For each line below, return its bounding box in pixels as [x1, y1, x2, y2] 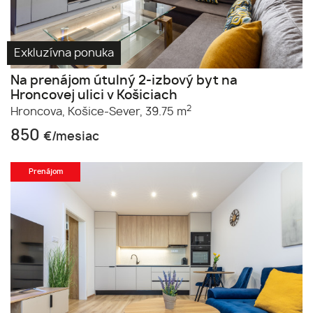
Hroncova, [10, 105, 65, 117]
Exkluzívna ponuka [14, 47, 114, 59]
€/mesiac [43, 131, 99, 143]
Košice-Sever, [68, 105, 143, 117]
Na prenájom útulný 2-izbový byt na [10, 74, 238, 87]
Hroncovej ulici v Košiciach [10, 89, 177, 102]
